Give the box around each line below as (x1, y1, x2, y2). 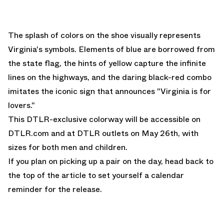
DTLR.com (8, 127, 49, 139)
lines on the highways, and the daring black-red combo (8, 71, 211, 83)
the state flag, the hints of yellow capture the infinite (8, 57, 206, 69)
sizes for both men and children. (8, 141, 127, 153)
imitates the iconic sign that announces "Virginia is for (8, 85, 211, 97)
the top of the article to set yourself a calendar (8, 169, 184, 181)
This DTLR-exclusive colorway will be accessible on (8, 113, 200, 125)
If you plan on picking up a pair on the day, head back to (8, 155, 213, 167)
